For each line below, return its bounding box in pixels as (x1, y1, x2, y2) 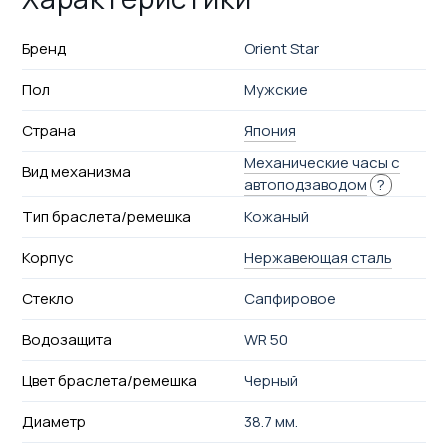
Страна (21, 119, 76, 141)
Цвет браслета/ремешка (21, 369, 197, 391)
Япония (244, 119, 297, 141)
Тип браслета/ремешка (21, 205, 191, 227)
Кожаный (244, 205, 310, 227)
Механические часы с (244, 151, 401, 173)
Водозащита (21, 328, 112, 350)
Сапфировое (244, 287, 337, 309)
